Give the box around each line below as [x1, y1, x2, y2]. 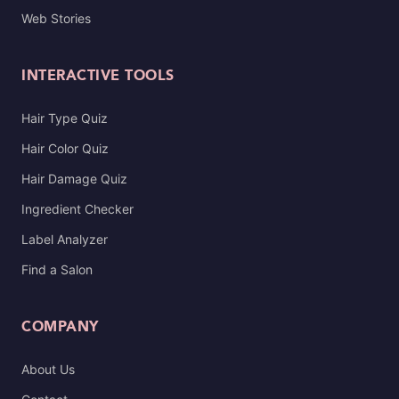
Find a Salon [21, 262, 93, 277]
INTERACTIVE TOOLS [21, 65, 175, 87]
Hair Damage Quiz [21, 171, 127, 186]
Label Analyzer [21, 232, 108, 247]
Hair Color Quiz [21, 141, 109, 156]
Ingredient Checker [21, 201, 134, 216]
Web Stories [21, 11, 91, 26]
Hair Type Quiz [21, 110, 108, 126]
